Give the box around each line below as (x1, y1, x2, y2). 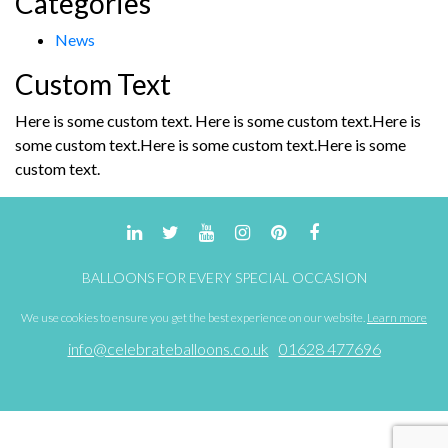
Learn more (367, 309, 427, 325)
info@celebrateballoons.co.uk (67, 338, 269, 358)
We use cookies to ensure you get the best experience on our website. (21, 309, 367, 325)
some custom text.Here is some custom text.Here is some (15, 134, 406, 154)
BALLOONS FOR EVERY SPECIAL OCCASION (81, 268, 367, 286)
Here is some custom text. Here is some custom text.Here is (15, 110, 421, 130)
